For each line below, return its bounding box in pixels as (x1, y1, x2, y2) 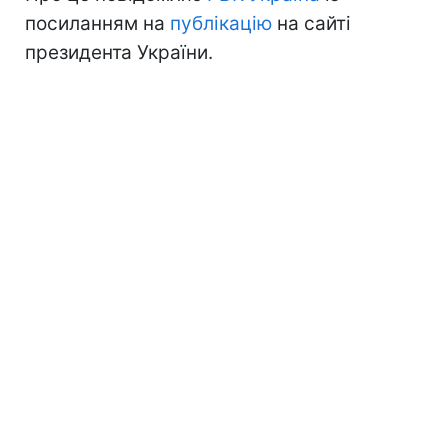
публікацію (170, 11, 272, 35)
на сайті (272, 11, 351, 35)
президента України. (25, 40, 213, 64)
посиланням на (25, 11, 170, 35)
